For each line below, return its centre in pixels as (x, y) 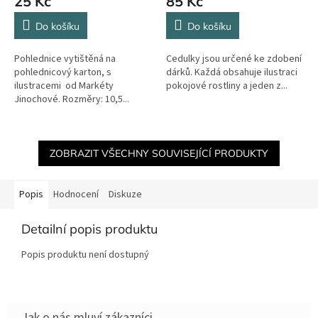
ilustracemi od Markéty (64, 86)
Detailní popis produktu (89, 229)
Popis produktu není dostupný (85, 254)
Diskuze (125, 194)
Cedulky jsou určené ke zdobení (234, 59)
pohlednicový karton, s (63, 72)
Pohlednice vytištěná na (65, 59)
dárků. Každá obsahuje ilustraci (232, 72)
